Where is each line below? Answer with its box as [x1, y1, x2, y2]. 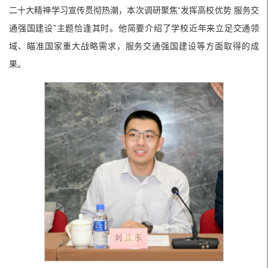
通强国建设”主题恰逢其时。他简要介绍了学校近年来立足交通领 [9, 23, 259, 33]
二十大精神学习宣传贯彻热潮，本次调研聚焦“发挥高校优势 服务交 [9, 5, 259, 15]
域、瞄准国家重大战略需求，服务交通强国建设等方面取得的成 [9, 41, 259, 51]
